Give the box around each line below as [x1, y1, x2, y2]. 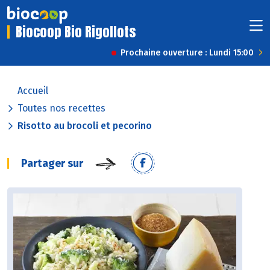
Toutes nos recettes [17, 102, 105, 115]
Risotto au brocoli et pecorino [17, 120, 152, 132]
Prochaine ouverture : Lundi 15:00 [121, 48, 254, 58]
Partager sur [21, 157, 83, 171]
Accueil [17, 85, 48, 97]
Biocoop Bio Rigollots [16, 22, 136, 42]
